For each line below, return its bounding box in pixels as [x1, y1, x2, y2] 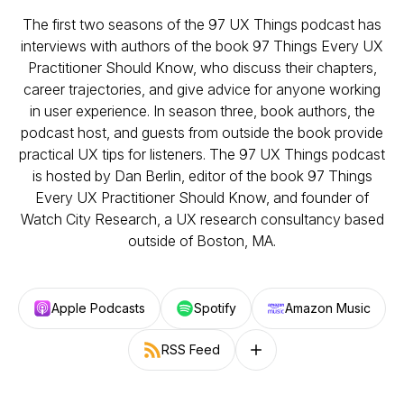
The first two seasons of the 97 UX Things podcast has [23, 15, 381, 33]
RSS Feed [161, 342, 220, 357]
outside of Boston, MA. [128, 232, 276, 250]
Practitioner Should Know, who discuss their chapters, [27, 59, 377, 77]
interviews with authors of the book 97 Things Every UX [21, 37, 383, 55]
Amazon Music [285, 300, 371, 316]
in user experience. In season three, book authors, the [29, 102, 375, 120]
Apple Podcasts [51, 300, 145, 316]
